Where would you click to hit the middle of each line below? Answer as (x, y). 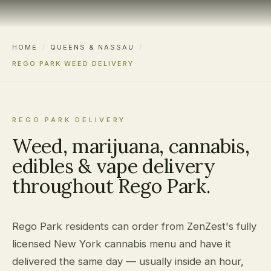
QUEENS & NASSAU (92, 47)
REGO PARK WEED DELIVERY (73, 63)
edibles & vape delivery (114, 166)
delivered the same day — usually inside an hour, (128, 261)
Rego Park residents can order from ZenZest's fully (134, 226)
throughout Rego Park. (111, 186)
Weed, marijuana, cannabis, (131, 146)
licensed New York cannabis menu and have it (122, 243)
